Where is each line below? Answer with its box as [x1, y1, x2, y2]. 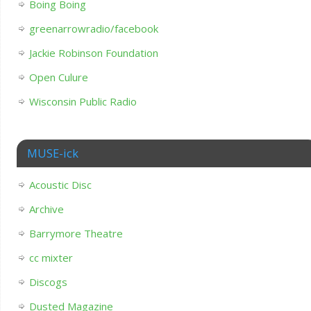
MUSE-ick [26, 145, 78, 162]
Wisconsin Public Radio [28, 94, 137, 109]
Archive [28, 202, 64, 217]
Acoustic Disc [28, 178, 92, 192]
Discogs [28, 275, 67, 289]
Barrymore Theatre [28, 226, 123, 241]
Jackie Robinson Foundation [28, 46, 158, 60]
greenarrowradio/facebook [28, 22, 158, 36]
